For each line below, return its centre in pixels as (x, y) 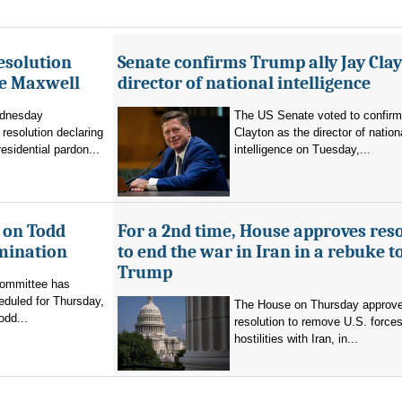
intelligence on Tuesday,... (302, 149)
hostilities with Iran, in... (296, 339)
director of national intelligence (244, 83)
